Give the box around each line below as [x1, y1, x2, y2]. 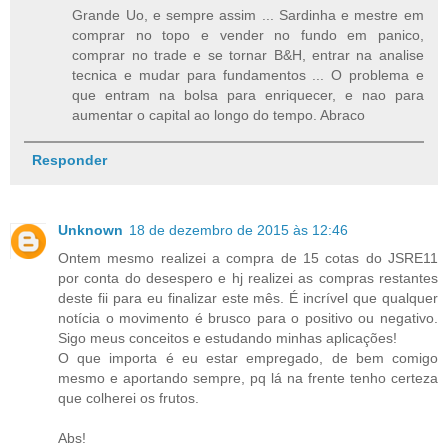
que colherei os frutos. [58, 390, 199, 407]
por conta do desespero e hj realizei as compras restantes [58, 270, 438, 287]
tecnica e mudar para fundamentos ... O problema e [72, 66, 424, 83]
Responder [31, 152, 107, 169]
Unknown [58, 222, 123, 239]
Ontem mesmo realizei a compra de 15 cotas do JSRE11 [58, 250, 438, 267]
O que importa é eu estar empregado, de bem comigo [58, 350, 438, 367]
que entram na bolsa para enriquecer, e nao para [72, 86, 424, 103]
